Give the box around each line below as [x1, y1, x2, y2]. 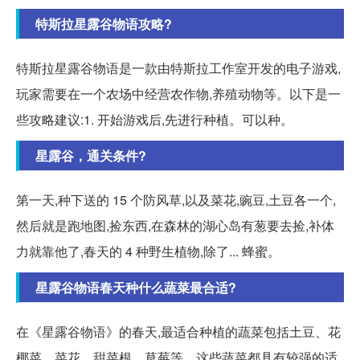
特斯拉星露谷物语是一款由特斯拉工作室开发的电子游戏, [16, 59, 341, 77]
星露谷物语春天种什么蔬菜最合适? [35, 278, 236, 297]
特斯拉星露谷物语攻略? [35, 14, 172, 33]
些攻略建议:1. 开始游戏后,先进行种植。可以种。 [16, 110, 293, 129]
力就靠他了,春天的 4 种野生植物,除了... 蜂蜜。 [16, 242, 280, 260]
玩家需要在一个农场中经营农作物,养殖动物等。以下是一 [16, 84, 341, 103]
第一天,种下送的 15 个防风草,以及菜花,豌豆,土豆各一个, [16, 190, 336, 209]
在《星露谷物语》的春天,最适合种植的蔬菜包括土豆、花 [16, 322, 341, 341]
